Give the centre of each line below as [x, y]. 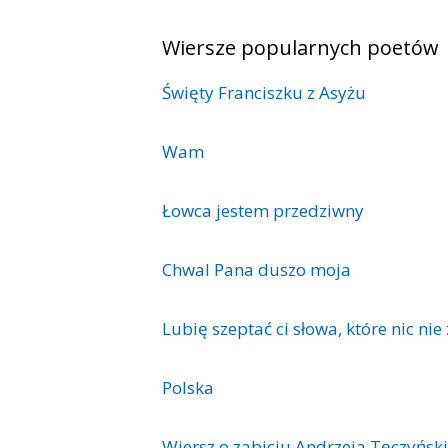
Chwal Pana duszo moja [256, 269]
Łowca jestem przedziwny [263, 210]
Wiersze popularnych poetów [300, 47]
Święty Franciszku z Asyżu [264, 92]
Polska [188, 387]
